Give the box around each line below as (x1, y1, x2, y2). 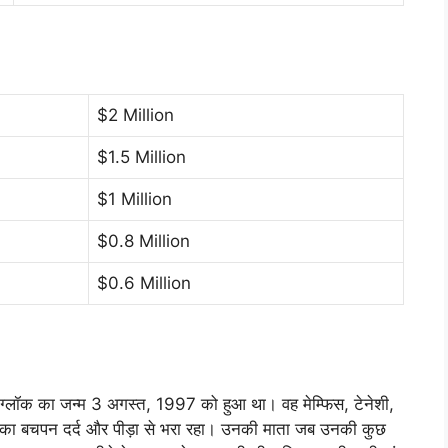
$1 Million (97, 188, 172, 209)
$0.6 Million (97, 272, 191, 293)
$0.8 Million (97, 230, 190, 251)
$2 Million (97, 104, 174, 125)
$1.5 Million (97, 146, 186, 167)
